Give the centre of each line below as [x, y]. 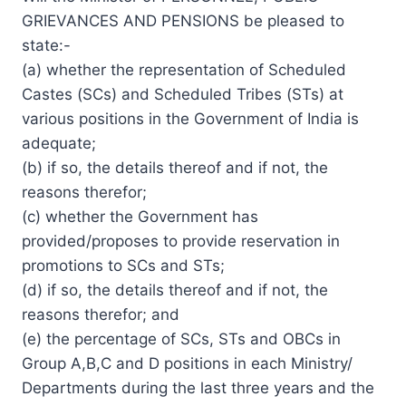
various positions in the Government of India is [190, 118]
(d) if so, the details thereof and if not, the [175, 290]
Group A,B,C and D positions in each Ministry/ [187, 363]
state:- [46, 45]
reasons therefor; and [101, 314]
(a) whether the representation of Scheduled [184, 69]
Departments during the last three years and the [198, 387]
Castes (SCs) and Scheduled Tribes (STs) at [183, 94]
